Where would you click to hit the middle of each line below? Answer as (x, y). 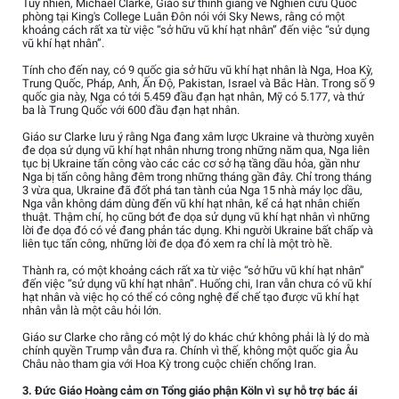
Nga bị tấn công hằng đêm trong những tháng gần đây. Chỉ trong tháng (197, 177)
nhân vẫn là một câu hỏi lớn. (92, 311)
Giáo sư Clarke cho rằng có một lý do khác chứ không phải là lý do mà (196, 338)
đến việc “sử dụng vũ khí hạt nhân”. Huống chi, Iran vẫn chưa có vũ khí (197, 284)
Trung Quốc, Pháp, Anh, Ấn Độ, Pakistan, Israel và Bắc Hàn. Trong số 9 (199, 84)
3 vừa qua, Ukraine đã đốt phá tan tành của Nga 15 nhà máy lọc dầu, (192, 191)
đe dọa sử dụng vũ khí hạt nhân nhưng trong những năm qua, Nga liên (196, 151)
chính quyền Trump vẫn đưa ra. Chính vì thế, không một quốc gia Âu (190, 351)
